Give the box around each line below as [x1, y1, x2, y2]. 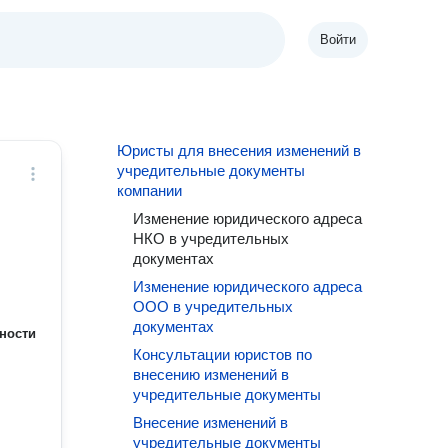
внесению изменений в [133, 366, 290, 383]
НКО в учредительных [133, 230, 290, 247]
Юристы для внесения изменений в [117, 142, 362, 159]
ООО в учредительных [133, 298, 294, 315]
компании [117, 182, 183, 199]
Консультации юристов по [133, 346, 313, 363]
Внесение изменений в [133, 414, 289, 431]
